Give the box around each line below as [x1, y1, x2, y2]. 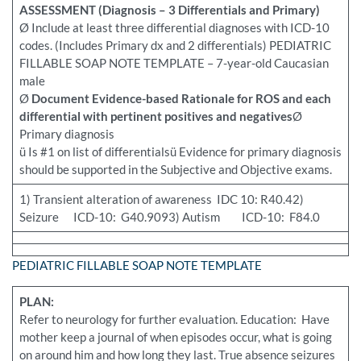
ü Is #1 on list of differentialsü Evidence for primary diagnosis [19, 144, 342, 160]
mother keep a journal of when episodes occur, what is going [19, 330, 332, 345]
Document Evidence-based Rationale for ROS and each [31, 91, 331, 106]
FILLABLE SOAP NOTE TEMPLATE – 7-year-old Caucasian [19, 56, 329, 71]
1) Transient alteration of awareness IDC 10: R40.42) [19, 192, 304, 207]
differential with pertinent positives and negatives [19, 109, 293, 124]
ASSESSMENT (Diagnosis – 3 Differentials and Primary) [19, 2, 320, 18]
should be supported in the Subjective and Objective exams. [19, 162, 332, 177]
